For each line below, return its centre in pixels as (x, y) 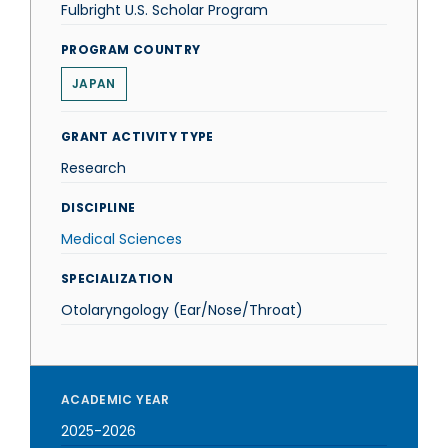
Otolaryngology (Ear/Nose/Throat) (182, 310)
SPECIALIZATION (117, 278)
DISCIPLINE (98, 207)
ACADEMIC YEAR (115, 399)
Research (93, 168)
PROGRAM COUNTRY (131, 49)
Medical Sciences (121, 239)
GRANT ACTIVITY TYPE (137, 136)
